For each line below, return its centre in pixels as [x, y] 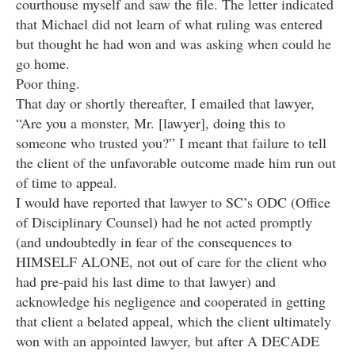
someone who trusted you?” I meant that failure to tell [171, 143]
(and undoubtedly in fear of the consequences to [154, 242]
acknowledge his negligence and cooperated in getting [171, 302]
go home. [43, 64]
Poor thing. [48, 84]
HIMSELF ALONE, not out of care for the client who [171, 262]
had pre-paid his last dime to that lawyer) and [146, 282]
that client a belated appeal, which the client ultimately [174, 321]
